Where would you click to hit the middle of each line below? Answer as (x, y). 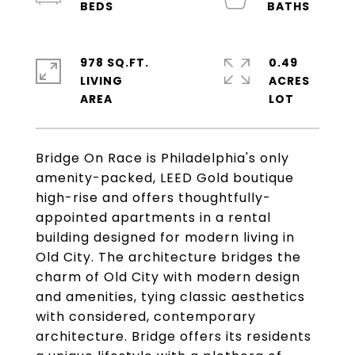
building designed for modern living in (165, 237)
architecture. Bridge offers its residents (174, 336)
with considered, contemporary (146, 317)
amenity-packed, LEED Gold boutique (165, 178)
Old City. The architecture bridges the (168, 257)
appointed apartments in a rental (153, 218)
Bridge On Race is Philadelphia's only (162, 158)
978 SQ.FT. (115, 63)
